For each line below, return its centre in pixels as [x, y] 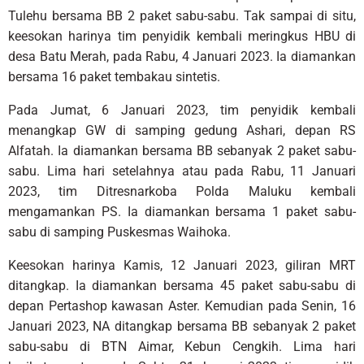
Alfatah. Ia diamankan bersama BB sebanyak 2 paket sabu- [182, 150]
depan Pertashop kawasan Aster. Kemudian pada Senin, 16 [182, 305]
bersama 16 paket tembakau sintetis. [114, 76]
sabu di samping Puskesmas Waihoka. [119, 232]
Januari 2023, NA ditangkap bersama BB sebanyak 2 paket [182, 326]
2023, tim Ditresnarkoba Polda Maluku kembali [182, 191]
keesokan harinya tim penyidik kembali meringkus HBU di [182, 36]
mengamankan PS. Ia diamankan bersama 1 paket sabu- [182, 211]
